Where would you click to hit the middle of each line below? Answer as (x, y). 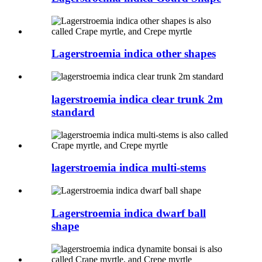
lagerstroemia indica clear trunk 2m (137, 99)
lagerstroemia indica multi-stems (129, 168)
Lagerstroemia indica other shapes (134, 54)
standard (73, 112)
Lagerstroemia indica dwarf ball (129, 213)
